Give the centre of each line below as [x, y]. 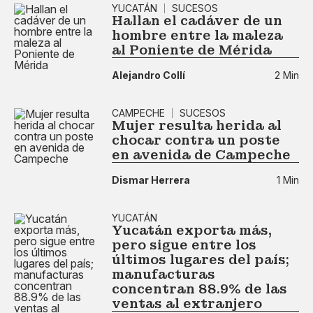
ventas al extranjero [187, 304]
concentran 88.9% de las [199, 289]
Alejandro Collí [148, 75]
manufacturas [163, 274]
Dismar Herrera [151, 180]
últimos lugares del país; [201, 260]
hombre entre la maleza [197, 35]
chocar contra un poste [196, 140]
